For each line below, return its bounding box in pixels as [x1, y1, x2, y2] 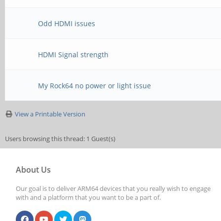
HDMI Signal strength [38, 50, 109, 59]
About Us [16, 164, 51, 175]
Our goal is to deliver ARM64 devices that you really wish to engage [16, 184, 211, 193]
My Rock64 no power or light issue [38, 81, 151, 90]
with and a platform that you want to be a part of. [16, 193, 161, 202]
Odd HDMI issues [38, 19, 96, 28]
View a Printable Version [15, 110, 85, 118]
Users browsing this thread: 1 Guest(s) [5, 134, 115, 143]
